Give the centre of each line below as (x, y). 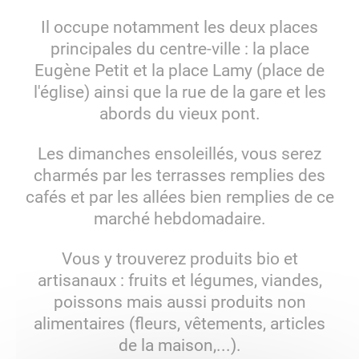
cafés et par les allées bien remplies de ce (179, 196)
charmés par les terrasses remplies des (179, 175)
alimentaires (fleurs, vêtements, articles (179, 323)
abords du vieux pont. (179, 113)
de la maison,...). (179, 345)
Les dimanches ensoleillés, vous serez (179, 153)
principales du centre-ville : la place (179, 48)
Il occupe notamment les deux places (179, 26)
